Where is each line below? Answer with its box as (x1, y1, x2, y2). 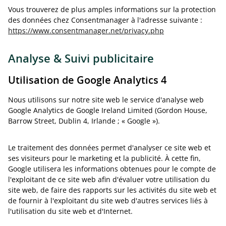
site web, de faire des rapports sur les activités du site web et (8, 185, 216, 195)
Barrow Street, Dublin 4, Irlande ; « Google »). (8, 116, 160, 126)
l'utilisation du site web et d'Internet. (8, 206, 133, 216)
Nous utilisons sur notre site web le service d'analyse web (8, 95, 204, 104)
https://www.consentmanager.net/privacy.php (8, 26, 164, 35)
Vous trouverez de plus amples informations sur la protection (8, 5, 216, 14)
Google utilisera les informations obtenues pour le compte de (8, 164, 216, 174)
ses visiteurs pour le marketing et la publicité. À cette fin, (8, 153, 201, 163)
